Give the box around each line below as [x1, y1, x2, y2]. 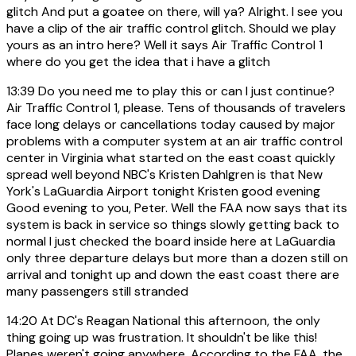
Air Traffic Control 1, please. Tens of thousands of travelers [6, 99, 346, 116]
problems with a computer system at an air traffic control [6, 132, 342, 149]
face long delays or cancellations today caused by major [6, 115, 335, 133]
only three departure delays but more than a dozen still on [6, 249, 348, 266]
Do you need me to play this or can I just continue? [35, 82, 335, 99]
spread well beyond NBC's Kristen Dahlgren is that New [6, 165, 323, 183]
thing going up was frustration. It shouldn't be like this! [6, 328, 317, 346]
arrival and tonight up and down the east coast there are [6, 265, 339, 283]
